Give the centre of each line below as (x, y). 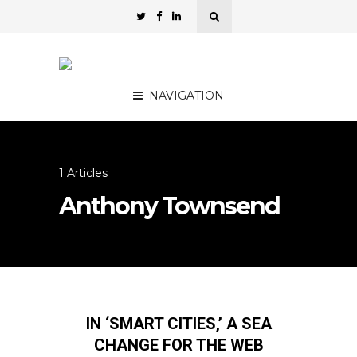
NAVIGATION (186, 96)
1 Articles (83, 173)
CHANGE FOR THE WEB (178, 345)
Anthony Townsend (169, 206)
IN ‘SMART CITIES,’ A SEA (178, 324)
